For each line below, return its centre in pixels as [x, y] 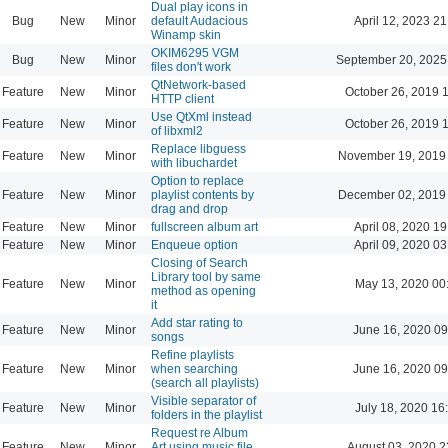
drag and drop [189, 208]
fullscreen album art [204, 226]
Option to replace [197, 180]
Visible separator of [203, 400]
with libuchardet [194, 162]
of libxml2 [177, 130]
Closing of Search [199, 262]
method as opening [203, 290]
